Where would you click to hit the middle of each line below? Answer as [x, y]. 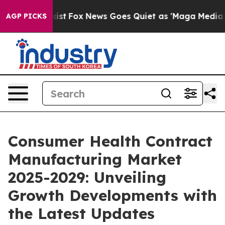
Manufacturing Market [95, 159]
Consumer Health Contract [110, 141]
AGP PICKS [26, 16]
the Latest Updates [81, 213]
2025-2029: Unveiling [87, 177]
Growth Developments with [113, 195]
